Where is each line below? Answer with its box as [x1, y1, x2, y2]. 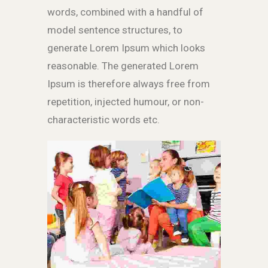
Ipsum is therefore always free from [47, 78, 210, 90]
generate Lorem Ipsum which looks [47, 42, 205, 54]
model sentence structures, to [47, 24, 182, 36]
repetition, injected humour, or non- [47, 96, 204, 108]
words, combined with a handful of [47, 6, 203, 19]
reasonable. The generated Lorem [47, 60, 199, 72]
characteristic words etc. [47, 114, 160, 126]
